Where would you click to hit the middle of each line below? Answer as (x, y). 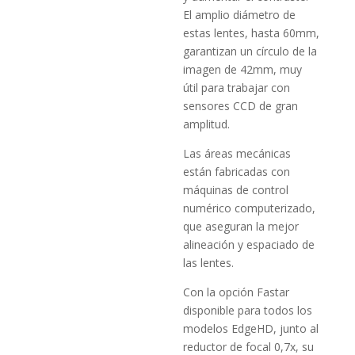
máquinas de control (236, 189)
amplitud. (207, 124)
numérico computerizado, (250, 208)
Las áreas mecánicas (237, 153)
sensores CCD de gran (241, 105)
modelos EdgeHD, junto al (251, 328)
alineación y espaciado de (249, 244)
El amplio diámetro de (240, 14)
